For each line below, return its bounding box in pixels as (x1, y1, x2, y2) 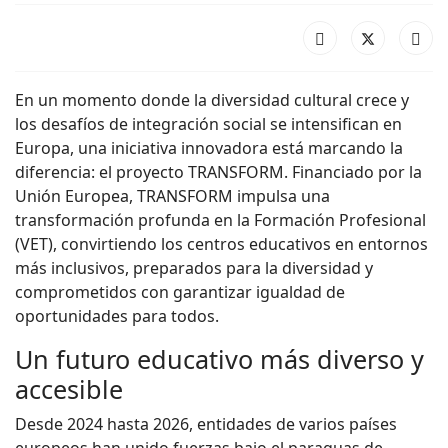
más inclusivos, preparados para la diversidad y (15, 256, 373, 279)
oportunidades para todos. (15, 304, 219, 327)
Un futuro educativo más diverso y (15, 341, 424, 376)
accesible (15, 371, 123, 406)
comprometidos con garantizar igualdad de (15, 280, 345, 303)
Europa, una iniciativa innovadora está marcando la (15, 136, 403, 159)
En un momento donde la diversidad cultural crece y (15, 88, 409, 111)
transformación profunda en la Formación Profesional (15, 208, 426, 231)
